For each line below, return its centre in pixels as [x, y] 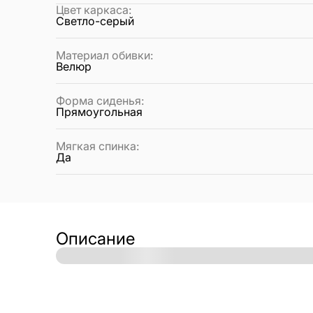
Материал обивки [103, 55]
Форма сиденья [99, 100]
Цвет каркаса [92, 9]
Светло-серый [95, 21]
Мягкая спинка [96, 146]
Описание [95, 238]
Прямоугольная [99, 111]
